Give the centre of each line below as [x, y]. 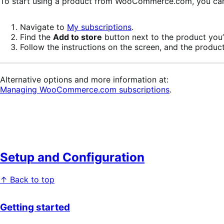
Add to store [77, 37]
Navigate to [43, 27]
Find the [36, 37]
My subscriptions [99, 27]
